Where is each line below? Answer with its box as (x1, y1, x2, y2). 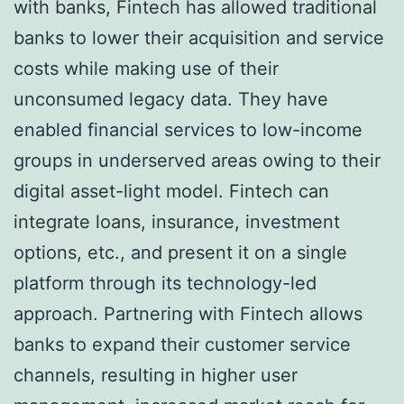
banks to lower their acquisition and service (14, 27, 384, 50)
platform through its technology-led (14, 272, 317, 295)
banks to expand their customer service (14, 334, 351, 356)
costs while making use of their (14, 58, 279, 80)
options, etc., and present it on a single (14, 242, 347, 264)
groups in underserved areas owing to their (14, 150, 381, 172)
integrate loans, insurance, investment (14, 211, 340, 234)
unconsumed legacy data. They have (14, 88, 328, 111)
